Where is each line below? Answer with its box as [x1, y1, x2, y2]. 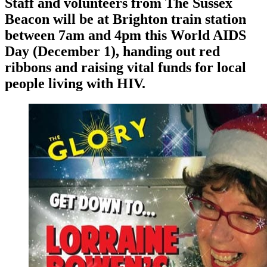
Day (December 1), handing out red [5, 44, 220, 60]
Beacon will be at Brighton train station [5, 11, 246, 27]
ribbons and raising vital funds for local [5, 60, 246, 76]
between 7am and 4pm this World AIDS [5, 27, 246, 44]
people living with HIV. [5, 76, 145, 92]
